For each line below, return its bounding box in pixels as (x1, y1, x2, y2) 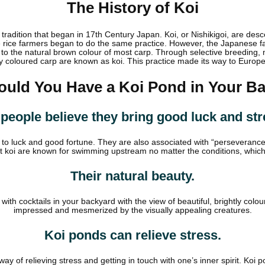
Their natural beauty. (70, 169, 195, 184)
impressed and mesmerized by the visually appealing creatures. (13, 206, 252, 215)
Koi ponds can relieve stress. (44, 228, 221, 243)
